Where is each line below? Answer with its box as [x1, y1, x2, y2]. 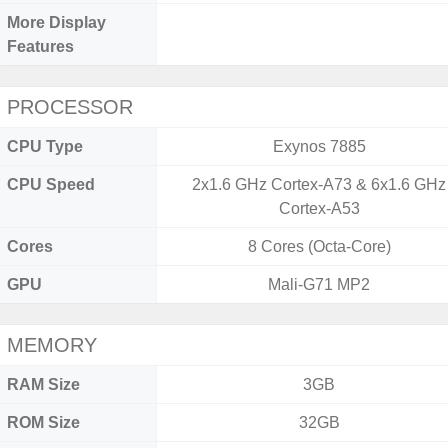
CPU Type [7, 138, 83, 155]
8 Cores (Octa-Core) [247, 238, 391, 255]
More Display [7, 14, 106, 31]
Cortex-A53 [278, 200, 360, 217]
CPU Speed [7, 176, 95, 193]
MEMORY [7, 334, 97, 356]
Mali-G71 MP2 [268, 276, 371, 293]
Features [7, 38, 74, 55]
